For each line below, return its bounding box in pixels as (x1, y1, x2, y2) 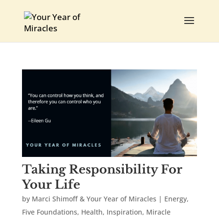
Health (81, 207, 103, 217)
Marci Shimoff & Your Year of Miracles (31, 194, 156, 204)
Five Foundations (22, 207, 77, 217)
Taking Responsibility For (22, 162, 182, 177)
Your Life (22, 177, 80, 192)
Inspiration (106, 207, 142, 217)
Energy (164, 194, 187, 204)
